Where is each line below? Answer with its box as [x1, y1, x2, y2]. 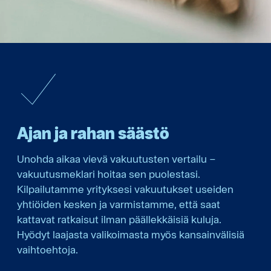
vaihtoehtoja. [17, 243, 78, 256]
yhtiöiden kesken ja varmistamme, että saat [17, 197, 220, 211]
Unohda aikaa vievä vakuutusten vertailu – [17, 152, 216, 165]
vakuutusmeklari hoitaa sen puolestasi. [17, 167, 200, 180]
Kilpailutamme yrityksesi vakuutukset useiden [17, 182, 233, 195]
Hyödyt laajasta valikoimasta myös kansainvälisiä [17, 227, 244, 241]
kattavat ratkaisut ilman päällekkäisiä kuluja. [17, 212, 221, 226]
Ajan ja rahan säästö [17, 122, 169, 143]
